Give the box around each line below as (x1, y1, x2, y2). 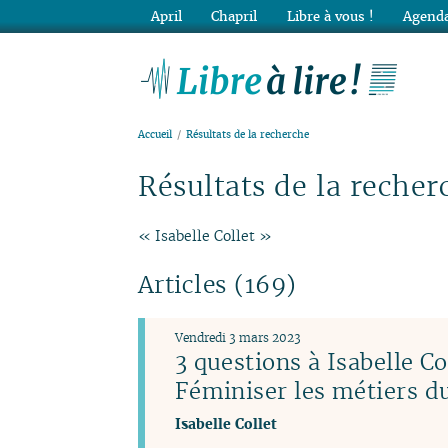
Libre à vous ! (286, 7, 374, 25)
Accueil (138, 128, 172, 142)
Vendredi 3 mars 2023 (174, 329, 301, 345)
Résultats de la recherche (186, 128, 310, 142)
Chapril (211, 7, 258, 25)
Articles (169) (138, 269, 297, 301)
